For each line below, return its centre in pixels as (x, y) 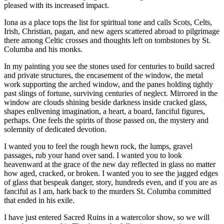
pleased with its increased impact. (56, 5)
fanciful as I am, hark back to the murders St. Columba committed (107, 191)
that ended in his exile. (39, 200)
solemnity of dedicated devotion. (55, 129)
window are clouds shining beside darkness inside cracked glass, (105, 102)
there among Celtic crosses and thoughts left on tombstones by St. (107, 40)
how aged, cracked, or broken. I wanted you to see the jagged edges (111, 173)
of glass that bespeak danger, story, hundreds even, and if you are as (110, 182)
